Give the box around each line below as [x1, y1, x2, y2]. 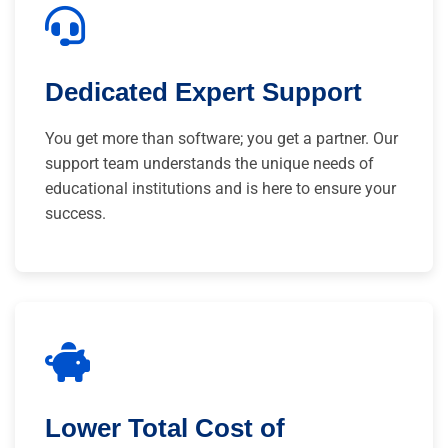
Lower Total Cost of [45, 413, 285, 442]
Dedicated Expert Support [45, 77, 362, 106]
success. [45, 203, 106, 223]
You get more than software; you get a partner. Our [45, 128, 398, 148]
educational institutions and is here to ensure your [45, 178, 396, 198]
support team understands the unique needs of [45, 153, 374, 173]
